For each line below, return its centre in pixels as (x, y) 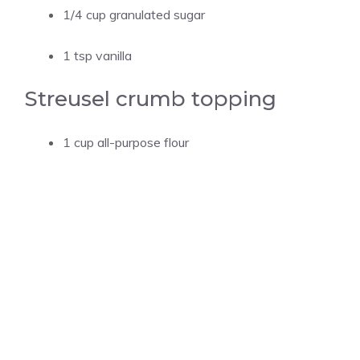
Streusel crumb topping (150, 99)
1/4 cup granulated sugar (134, 14)
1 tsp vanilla (97, 55)
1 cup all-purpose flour (126, 142)
